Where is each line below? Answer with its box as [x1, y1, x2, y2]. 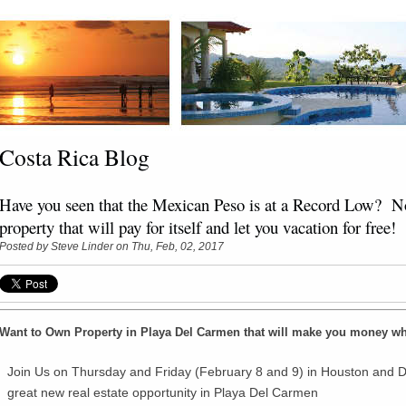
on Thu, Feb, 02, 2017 [113, 241, 224, 252]
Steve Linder [51, 241, 113, 252]
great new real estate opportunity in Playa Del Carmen [7, 385, 318, 401]
